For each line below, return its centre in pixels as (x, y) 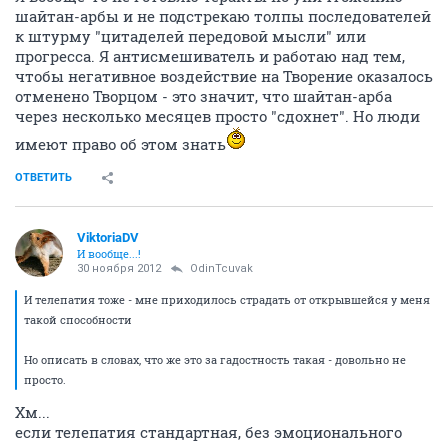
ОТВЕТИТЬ (43, 178)
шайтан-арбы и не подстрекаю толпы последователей (223, 16)
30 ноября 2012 (119, 269)
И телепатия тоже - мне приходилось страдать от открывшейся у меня (227, 300)
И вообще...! (109, 254)
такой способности (78, 320)
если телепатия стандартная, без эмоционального (208, 432)
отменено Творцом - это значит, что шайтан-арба (203, 96)
